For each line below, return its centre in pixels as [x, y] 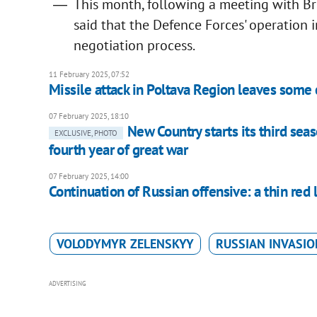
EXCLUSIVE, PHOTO [86, 133]
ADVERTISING [67, 284]
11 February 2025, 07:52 [89, 75]
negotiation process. [134, 46]
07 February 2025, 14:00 [88, 177]
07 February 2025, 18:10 [88, 116]
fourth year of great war [118, 150]
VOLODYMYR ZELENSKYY [125, 244]
